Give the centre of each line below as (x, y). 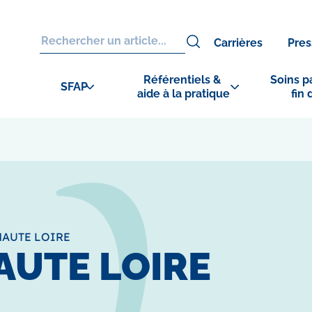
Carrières (238, 43)
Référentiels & (184, 79)
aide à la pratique (184, 93)
